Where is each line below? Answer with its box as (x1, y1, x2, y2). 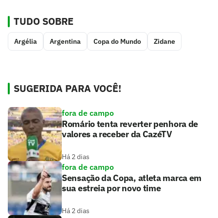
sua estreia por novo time (62, 182, 161, 194)
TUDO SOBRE (14, 15, 73, 28)
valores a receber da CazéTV (62, 128, 172, 140)
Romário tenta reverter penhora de (62, 118, 199, 130)
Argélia (14, 37, 37, 46)
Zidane (154, 37, 175, 46)
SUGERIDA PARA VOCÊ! (14, 82, 121, 95)
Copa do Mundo (93, 37, 141, 46)
